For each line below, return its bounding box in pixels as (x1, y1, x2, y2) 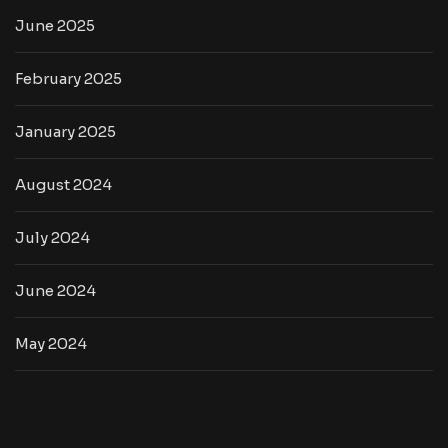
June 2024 (15, 281, 96, 300)
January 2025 (15, 122, 116, 141)
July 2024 (15, 228, 90, 247)
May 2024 (15, 334, 87, 353)
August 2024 (15, 175, 112, 194)
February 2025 (15, 69, 122, 88)
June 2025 (15, 16, 95, 35)
